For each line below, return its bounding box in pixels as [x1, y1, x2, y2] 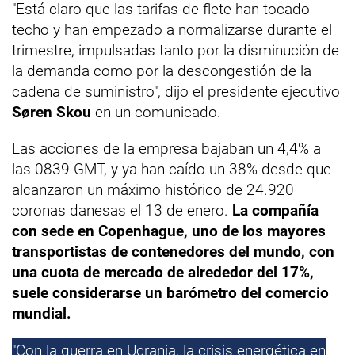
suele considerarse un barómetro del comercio [12, 284, 329, 302]
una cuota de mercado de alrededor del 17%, [12, 263, 314, 281]
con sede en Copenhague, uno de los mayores [12, 222, 326, 240]
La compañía [232, 201, 319, 219]
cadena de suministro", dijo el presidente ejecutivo [12, 82, 340, 101]
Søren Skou [12, 103, 95, 121]
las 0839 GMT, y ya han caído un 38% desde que [12, 160, 331, 178]
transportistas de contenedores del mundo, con [12, 242, 334, 261]
